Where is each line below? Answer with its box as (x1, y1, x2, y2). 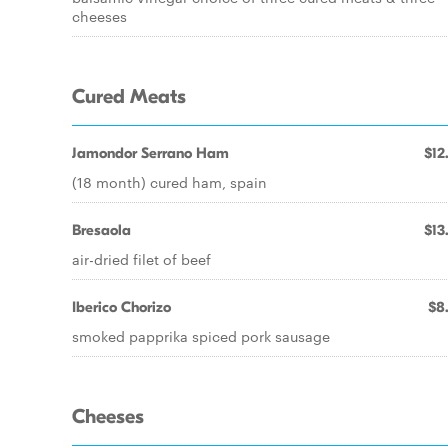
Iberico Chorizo (72, 298, 171, 316)
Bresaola (72, 221, 131, 239)
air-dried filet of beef (72, 249, 211, 269)
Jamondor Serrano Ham (72, 144, 229, 162)
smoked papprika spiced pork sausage (72, 326, 330, 346)
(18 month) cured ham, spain (72, 172, 267, 192)
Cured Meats (72, 85, 186, 109)
